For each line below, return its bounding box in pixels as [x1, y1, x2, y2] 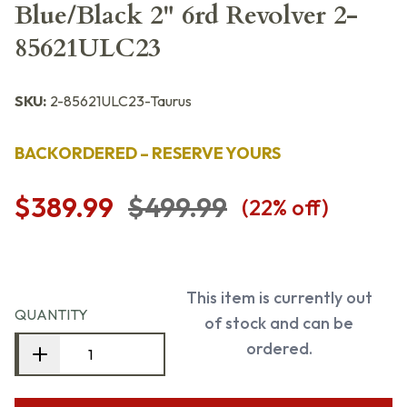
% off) [273, 194, 329, 221]
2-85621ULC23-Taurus [50, 92, 192, 110]
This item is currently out [185, 287, 372, 308]
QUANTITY [15, 305, 88, 323]
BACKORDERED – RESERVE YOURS [15, 143, 281, 164]
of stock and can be [204, 313, 353, 333]
